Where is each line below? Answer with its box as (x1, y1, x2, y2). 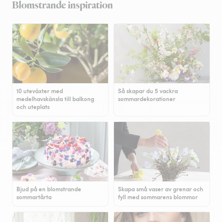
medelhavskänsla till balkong (16, 95, 94, 104)
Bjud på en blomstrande (16, 185, 81, 194)
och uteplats (16, 103, 50, 111)
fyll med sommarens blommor (118, 193, 198, 202)
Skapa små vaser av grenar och (118, 185, 203, 194)
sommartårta (16, 193, 52, 202)
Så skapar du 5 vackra (118, 87, 178, 96)
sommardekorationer (118, 95, 175, 104)
